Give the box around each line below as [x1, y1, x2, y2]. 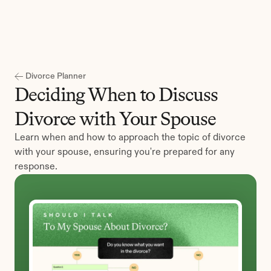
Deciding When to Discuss [15, 83, 218, 106]
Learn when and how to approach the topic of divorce [15, 133, 246, 143]
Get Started [176, 19, 220, 27]
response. [15, 162, 57, 172]
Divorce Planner [25, 72, 86, 80]
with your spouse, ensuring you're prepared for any [15, 148, 235, 157]
